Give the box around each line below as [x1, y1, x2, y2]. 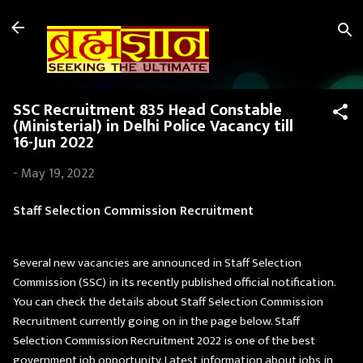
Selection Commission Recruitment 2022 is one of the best [13, 330, 315, 351]
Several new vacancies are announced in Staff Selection [13, 252, 301, 273]
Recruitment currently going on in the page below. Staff [13, 310, 300, 331]
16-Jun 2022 [13, 129, 94, 157]
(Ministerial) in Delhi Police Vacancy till [13, 113, 293, 141]
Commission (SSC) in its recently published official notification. [13, 271, 335, 293]
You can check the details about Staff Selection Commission [13, 291, 323, 312]
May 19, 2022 [21, 162, 94, 186]
